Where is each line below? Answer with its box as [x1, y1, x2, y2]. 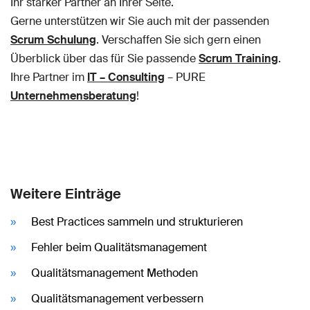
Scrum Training [199, 51, 278, 66]
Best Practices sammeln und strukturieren [31, 214, 243, 229]
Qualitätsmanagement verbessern [31, 291, 203, 306]
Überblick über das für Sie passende [10, 51, 199, 66]
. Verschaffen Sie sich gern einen [96, 32, 261, 47]
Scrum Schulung [10, 32, 96, 47]
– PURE [165, 69, 206, 84]
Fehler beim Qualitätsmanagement [31, 239, 207, 255]
